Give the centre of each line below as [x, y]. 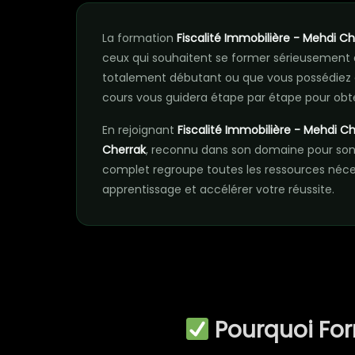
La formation [139, 38]
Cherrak [124, 150]
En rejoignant [140, 130]
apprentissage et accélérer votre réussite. [218, 189]
